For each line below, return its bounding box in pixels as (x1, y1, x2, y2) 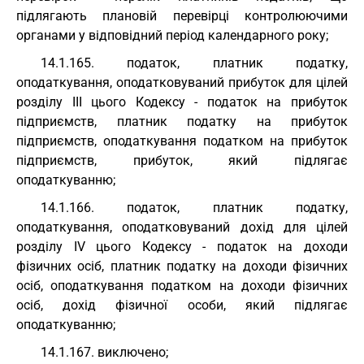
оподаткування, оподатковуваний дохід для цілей (16, 219, 348, 235)
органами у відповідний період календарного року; (16, 28, 328, 43)
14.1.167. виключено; (41, 344, 168, 360)
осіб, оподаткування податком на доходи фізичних (16, 278, 348, 293)
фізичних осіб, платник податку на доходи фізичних (16, 258, 348, 274)
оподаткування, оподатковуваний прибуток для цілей (16, 75, 348, 90)
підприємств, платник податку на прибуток (16, 114, 348, 129)
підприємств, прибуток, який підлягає (16, 153, 348, 168)
